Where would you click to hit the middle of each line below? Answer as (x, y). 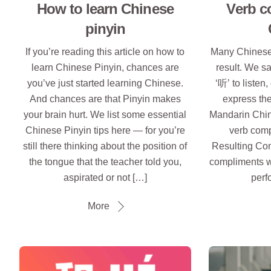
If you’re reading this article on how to (105, 52)
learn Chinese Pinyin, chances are (105, 68)
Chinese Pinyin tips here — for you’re (105, 131)
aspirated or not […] (105, 178)
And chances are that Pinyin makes (105, 99)
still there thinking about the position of (105, 146)
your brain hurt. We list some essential (105, 115)
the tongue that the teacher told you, (105, 162)
